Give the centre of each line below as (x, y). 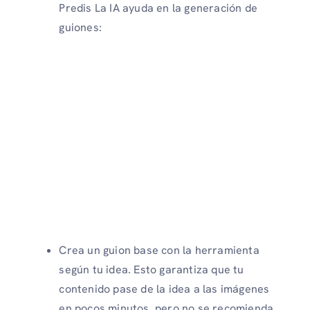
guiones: (80, 27)
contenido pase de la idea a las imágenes (164, 289)
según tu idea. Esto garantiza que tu (152, 269)
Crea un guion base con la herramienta (159, 250)
